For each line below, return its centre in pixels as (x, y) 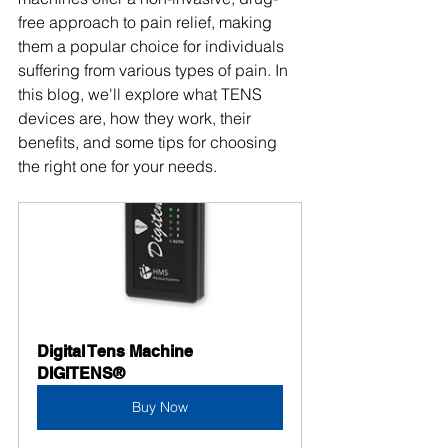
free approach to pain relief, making (147, 22)
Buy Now (160, 407)
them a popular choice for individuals (153, 46)
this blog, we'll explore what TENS (142, 94)
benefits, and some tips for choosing (149, 142)
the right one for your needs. (117, 166)
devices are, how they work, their (136, 118)
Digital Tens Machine (117, 351)
